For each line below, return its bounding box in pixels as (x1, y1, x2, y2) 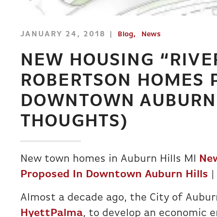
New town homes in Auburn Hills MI (20, 154, 199, 165)
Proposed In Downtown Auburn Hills (20, 169, 211, 180)
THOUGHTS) (20, 113, 128, 131)
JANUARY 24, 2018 (20, 31, 106, 38)
